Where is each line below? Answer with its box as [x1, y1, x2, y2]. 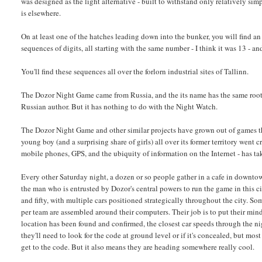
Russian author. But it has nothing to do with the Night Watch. [21, 101, 218, 112]
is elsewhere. [21, 8, 61, 19]
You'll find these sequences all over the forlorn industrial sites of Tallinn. [21, 66, 249, 77]
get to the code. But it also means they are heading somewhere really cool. [21, 242, 255, 253]
